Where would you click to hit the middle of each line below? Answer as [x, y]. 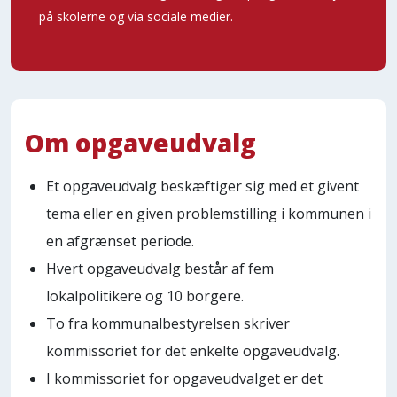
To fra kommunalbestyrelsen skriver [168, 323]
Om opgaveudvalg [140, 142]
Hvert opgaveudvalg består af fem [160, 268]
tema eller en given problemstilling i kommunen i [209, 213]
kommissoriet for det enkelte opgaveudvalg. [193, 350]
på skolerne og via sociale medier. [136, 16]
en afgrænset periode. [120, 241]
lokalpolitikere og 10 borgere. [145, 296]
